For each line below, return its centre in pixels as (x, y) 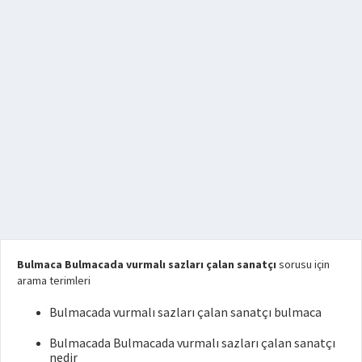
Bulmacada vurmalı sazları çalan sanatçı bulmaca (185, 311)
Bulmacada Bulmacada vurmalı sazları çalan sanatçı (192, 342)
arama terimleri (54, 280)
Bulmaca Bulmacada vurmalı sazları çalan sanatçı (147, 264)
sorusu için (303, 264)
